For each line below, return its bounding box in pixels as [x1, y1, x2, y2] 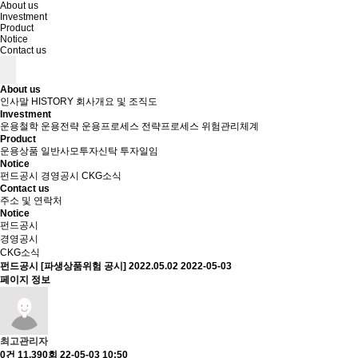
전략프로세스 [141, 121, 199, 132]
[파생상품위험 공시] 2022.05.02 [41, 261, 181, 272]
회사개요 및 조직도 [76, 96, 157, 107]
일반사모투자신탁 [41, 145, 117, 157]
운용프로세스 [82, 121, 139, 132]
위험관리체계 [201, 121, 259, 132]
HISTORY [31, 96, 74, 107]
